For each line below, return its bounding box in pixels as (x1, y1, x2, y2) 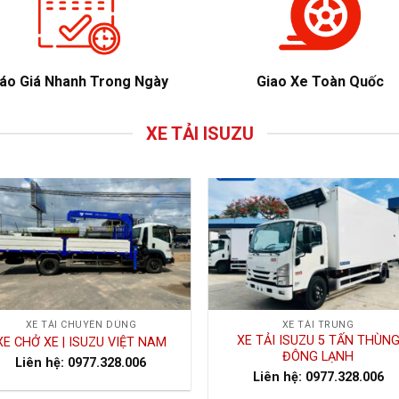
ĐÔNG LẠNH (282, 349, 354, 365)
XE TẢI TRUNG (281, 319, 354, 331)
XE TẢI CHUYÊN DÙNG (25, 319, 137, 331)
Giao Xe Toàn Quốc (256, 73, 384, 91)
